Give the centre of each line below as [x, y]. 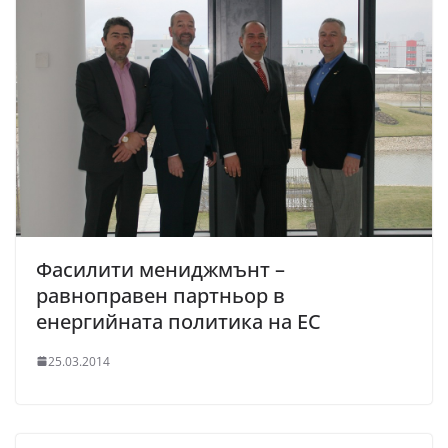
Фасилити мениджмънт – [160, 269]
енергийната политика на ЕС [178, 321]
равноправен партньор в [160, 295]
